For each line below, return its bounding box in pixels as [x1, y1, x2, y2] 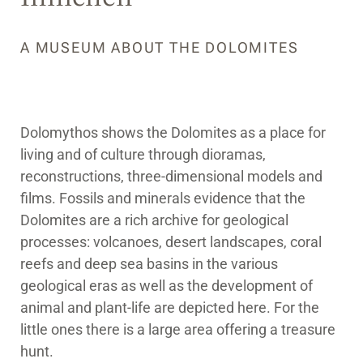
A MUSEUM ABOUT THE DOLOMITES [20, 39, 299, 57]
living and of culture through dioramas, [20, 146, 266, 164]
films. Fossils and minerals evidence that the [20, 190, 305, 207]
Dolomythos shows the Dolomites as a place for [20, 124, 326, 142]
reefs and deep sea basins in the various [20, 255, 278, 273]
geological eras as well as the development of [20, 277, 313, 295]
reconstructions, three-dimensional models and [20, 168, 322, 186]
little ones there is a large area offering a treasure [20, 321, 335, 339]
